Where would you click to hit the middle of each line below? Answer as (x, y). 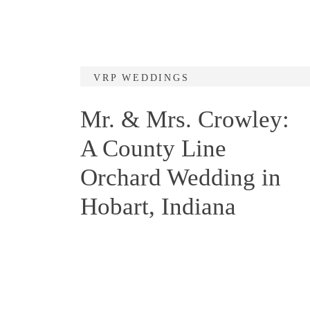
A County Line (153, 148)
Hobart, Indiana (158, 207)
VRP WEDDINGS (142, 78)
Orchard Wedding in (181, 177)
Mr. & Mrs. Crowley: (185, 119)
